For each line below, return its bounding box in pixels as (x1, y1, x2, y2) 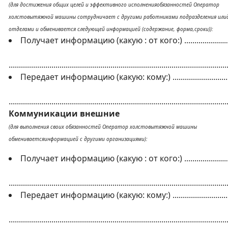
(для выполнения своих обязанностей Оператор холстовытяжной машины (9, 123, 197, 130)
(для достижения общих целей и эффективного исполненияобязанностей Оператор (9, 1, 219, 8)
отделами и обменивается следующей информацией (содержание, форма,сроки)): (9, 25, 213, 33)
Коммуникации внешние (9, 108, 120, 119)
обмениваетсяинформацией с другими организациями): (9, 135, 148, 142)
